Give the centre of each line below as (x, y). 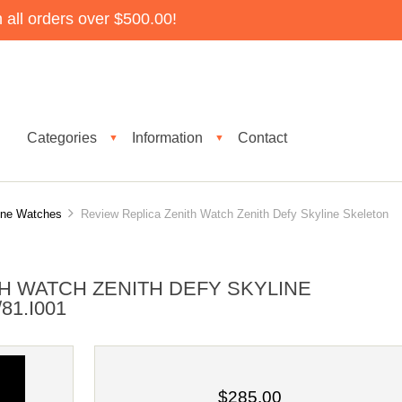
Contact (262, 137)
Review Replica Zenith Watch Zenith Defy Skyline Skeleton (231, 214)
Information (167, 137)
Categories (62, 137)
